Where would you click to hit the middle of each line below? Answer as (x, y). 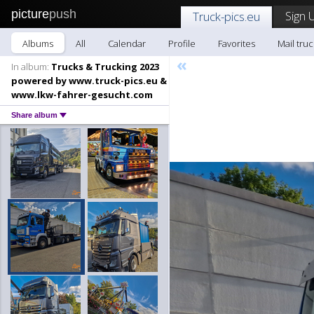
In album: (30, 67)
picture (30, 14)
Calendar (127, 43)
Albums (38, 43)
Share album (35, 115)
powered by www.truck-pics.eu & (89, 81)
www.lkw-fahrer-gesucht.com (82, 95)
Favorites (237, 43)
